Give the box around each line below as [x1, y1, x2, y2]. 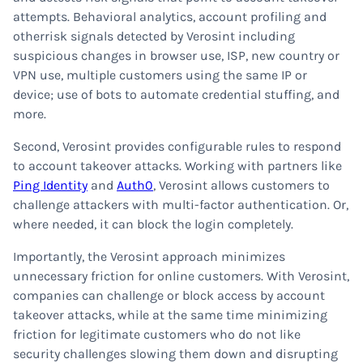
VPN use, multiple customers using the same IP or [13, 67, 307, 83]
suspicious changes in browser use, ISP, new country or [13, 48, 340, 63]
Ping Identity [13, 177, 88, 193]
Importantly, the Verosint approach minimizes [13, 249, 285, 264]
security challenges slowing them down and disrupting [13, 346, 338, 361]
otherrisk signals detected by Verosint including [13, 28, 295, 44]
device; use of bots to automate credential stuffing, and [13, 87, 340, 102]
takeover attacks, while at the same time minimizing [13, 307, 327, 322]
